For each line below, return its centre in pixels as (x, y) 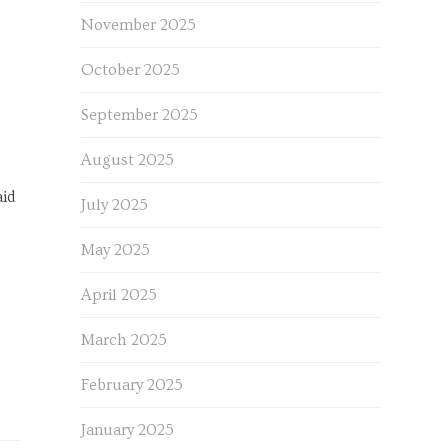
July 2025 (114, 205)
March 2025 (123, 340)
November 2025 (138, 25)
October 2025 (130, 70)
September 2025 (139, 115)
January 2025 (127, 430)
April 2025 (118, 295)
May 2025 (115, 250)
